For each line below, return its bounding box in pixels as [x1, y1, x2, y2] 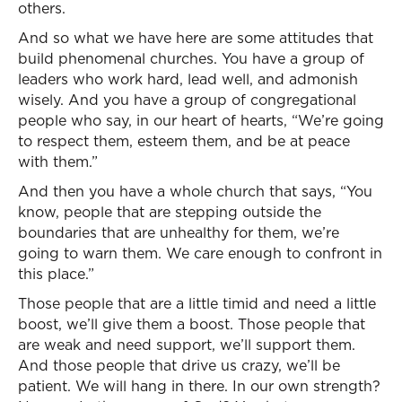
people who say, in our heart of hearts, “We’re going [18, 110, 384, 130]
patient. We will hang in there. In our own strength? [18, 376, 380, 396]
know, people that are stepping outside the [18, 202, 321, 222]
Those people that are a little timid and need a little [18, 293, 376, 313]
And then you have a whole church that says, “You [18, 181, 372, 201]
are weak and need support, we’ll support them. [18, 335, 355, 354]
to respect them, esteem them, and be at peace [18, 131, 350, 151]
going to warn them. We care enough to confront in [18, 243, 382, 263]
